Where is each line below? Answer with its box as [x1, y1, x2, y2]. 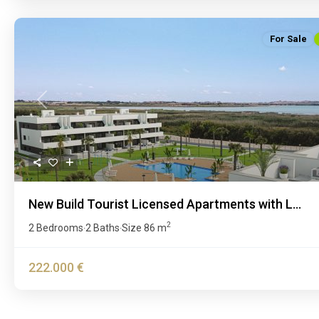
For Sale [270, 33, 307, 44]
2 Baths [85, 221, 120, 234]
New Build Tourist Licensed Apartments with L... [28, 196, 301, 211]
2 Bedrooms [28, 221, 83, 234]
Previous [41, 101, 76, 112]
